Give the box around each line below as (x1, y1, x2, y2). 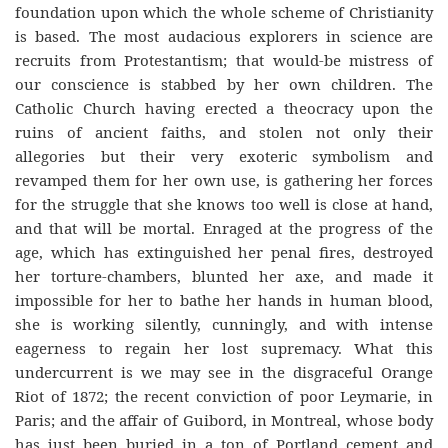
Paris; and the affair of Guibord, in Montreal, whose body (15, 409, 433, 430)
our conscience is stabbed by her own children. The (15, 73, 433, 94)
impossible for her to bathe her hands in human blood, (15, 289, 433, 310)
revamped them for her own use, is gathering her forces (15, 169, 433, 190)
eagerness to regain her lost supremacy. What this (15, 337, 433, 358)
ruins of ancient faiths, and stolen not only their (15, 121, 433, 142)
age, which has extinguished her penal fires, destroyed (15, 241, 433, 262)
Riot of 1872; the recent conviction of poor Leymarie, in (15, 385, 433, 406)
